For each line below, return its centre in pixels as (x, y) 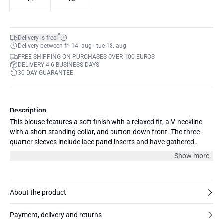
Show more (192, 156)
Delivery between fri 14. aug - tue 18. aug (72, 46)
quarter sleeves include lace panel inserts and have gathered (102, 142)
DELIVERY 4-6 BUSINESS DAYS (58, 65)
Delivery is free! (38, 38)
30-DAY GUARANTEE (46, 73)
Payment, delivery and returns (56, 215)
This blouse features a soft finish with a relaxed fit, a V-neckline (106, 122)
